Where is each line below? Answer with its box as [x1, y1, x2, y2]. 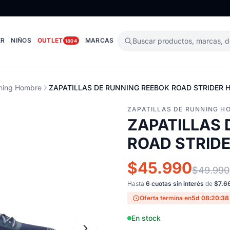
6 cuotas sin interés [146, 180, 204, 187]
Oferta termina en [140, 194, 191, 202]
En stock [131, 214, 161, 222]
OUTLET [37, 36, 63, 44]
